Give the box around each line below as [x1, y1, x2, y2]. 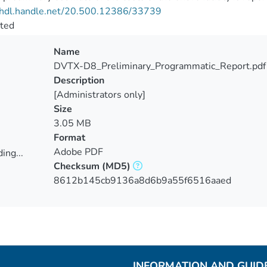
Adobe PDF [53, 145, 103, 159]
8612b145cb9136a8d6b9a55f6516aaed [53, 174, 231, 187]
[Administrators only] [53, 88, 145, 101]
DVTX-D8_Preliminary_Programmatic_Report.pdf [53, 60, 266, 73]
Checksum [53, 160, 100, 173]
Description [53, 74, 104, 87]
